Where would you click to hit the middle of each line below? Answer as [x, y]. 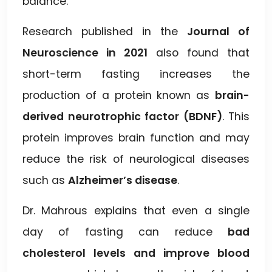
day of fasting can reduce [125, 232]
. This [236, 116]
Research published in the [105, 31]
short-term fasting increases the [136, 74]
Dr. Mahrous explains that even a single [136, 210]
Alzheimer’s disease [123, 180]
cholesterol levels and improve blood [136, 253]
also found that [199, 53]
